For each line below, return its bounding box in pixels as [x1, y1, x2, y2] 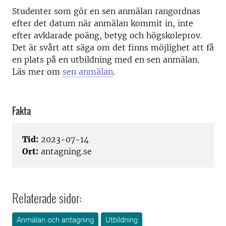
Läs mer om [12, 67, 63, 77]
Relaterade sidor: [12, 189, 82, 207]
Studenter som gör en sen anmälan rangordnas [12, 6, 200, 16]
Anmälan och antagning [17, 215, 94, 225]
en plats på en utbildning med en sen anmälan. [12, 54, 199, 65]
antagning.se [38, 146, 92, 157]
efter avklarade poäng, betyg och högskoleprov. [12, 30, 202, 40]
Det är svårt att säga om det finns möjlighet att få [12, 42, 214, 52]
